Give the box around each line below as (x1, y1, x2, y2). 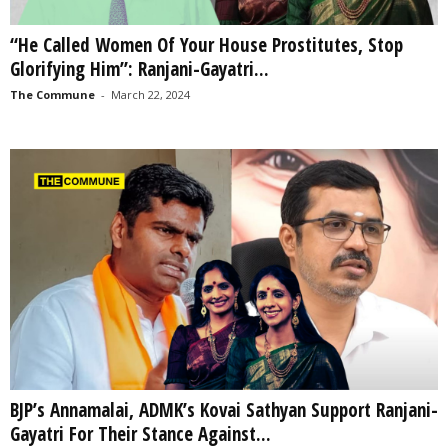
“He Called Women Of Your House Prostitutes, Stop (10, 31, 403, 58)
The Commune (10, 86, 95, 102)
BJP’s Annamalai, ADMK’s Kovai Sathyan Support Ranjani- (10, 396, 438, 423)
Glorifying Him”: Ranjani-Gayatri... (10, 55, 269, 82)
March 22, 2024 (111, 86, 190, 102)
